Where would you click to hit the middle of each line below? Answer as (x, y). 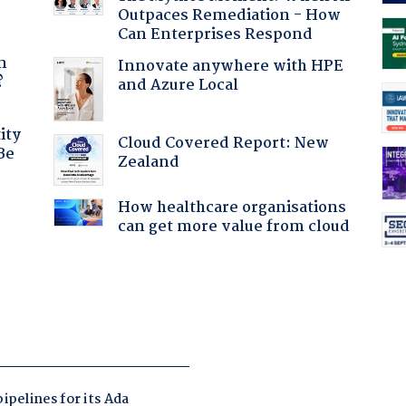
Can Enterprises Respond (215, 34)
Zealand (148, 162)
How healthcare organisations (232, 208)
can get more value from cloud (233, 227)
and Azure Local (178, 85)
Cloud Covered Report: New (223, 143)
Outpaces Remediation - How (229, 15)
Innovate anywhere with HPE (230, 66)
